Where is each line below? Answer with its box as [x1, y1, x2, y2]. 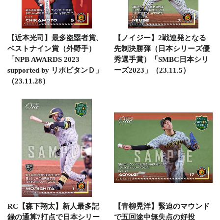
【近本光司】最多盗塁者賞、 [7, 34, 103, 42]
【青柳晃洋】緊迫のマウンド [113, 202, 210, 210]
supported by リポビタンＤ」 [7, 66, 103, 74]
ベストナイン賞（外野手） [7, 45, 96, 53]
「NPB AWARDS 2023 [7, 55, 80, 63]
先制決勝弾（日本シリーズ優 [113, 45, 210, 53]
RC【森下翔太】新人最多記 [7, 202, 99, 210]
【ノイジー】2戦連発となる [113, 34, 206, 42]
